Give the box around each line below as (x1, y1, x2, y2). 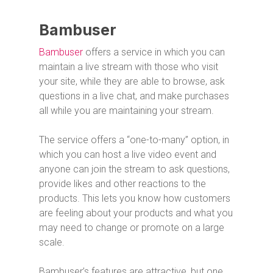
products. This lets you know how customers (39, 192, 230, 204)
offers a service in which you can (83, 46, 225, 58)
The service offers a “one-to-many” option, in (39, 133, 229, 146)
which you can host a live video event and (39, 148, 216, 160)
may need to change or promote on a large (39, 221, 224, 233)
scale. (39, 236, 65, 248)
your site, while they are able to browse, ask (39, 75, 225, 87)
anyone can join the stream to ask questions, (39, 163, 230, 175)
